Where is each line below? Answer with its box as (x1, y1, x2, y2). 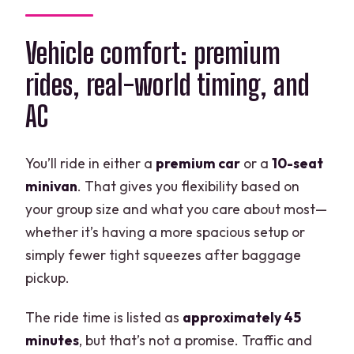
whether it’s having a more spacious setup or (25, 222, 306, 241)
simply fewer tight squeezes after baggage (25, 245, 302, 264)
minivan (25, 176, 78, 195)
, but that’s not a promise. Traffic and (79, 330, 313, 349)
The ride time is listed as (25, 307, 183, 326)
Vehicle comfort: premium (25, 36, 281, 71)
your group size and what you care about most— (25, 199, 328, 218)
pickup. (25, 268, 70, 287)
